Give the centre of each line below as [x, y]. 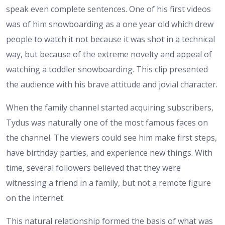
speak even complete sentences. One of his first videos [108, 9]
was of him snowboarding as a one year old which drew [110, 24]
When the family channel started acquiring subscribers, [110, 107]
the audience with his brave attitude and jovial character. [112, 84]
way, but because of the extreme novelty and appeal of [109, 54]
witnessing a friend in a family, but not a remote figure [108, 183]
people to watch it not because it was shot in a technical [110, 39]
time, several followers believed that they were [93, 167]
